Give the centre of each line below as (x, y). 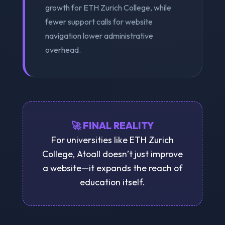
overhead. (63, 49)
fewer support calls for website (99, 21)
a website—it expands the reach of (113, 168)
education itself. (113, 182)
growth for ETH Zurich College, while (108, 7)
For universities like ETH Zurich (113, 140)
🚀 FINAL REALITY (113, 125)
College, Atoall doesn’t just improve (113, 154)
